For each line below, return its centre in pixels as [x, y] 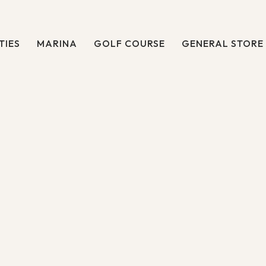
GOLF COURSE [129, 43]
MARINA [57, 43]
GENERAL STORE [223, 43]
